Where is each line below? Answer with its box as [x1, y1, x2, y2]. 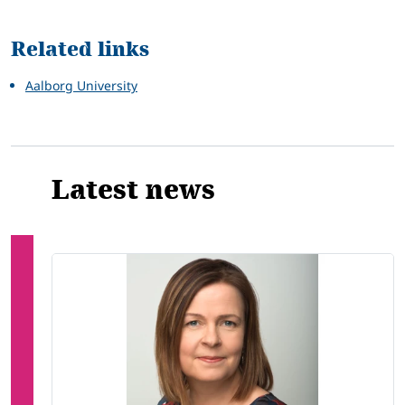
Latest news [52, 171, 215, 211]
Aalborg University [25, 77, 137, 95]
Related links [11, 34, 149, 65]
